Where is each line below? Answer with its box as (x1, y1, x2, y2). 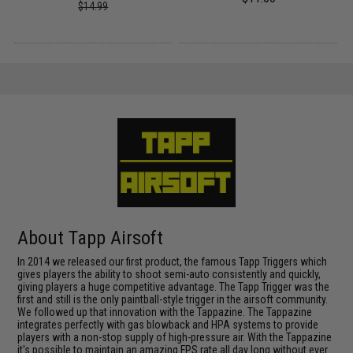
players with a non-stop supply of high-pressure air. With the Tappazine (17, 330, 333, 344)
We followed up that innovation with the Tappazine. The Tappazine (17, 305, 313, 318)
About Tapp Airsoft (17, 226, 164, 249)
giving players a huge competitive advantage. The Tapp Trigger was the (17, 280, 330, 293)
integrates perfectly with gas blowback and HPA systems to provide (17, 318, 319, 331)
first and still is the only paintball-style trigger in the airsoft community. (17, 292, 329, 306)
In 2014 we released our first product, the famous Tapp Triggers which (17, 255, 328, 268)
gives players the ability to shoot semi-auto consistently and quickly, (17, 267, 321, 281)
